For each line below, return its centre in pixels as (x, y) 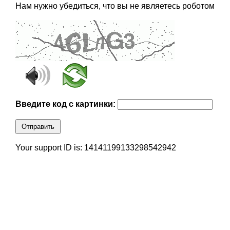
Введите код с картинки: (66, 104)
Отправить (38, 127)
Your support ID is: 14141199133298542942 (95, 148)
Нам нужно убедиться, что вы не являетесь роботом (115, 6)
